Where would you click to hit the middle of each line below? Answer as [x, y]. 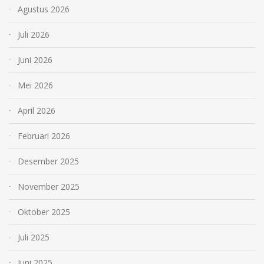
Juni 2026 [35, 60]
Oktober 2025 [44, 212]
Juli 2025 [34, 237]
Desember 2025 [48, 161]
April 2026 [37, 110]
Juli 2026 [34, 34]
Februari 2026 [44, 136]
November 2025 [49, 186]
